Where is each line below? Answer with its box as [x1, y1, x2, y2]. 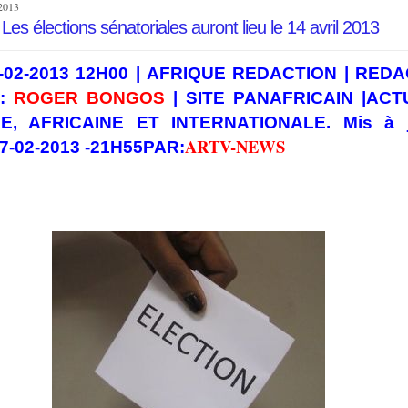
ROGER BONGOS [14, 88, 165, 107]
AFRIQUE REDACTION [146, 64, 338, 83]
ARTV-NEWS [185, 134, 285, 158]
